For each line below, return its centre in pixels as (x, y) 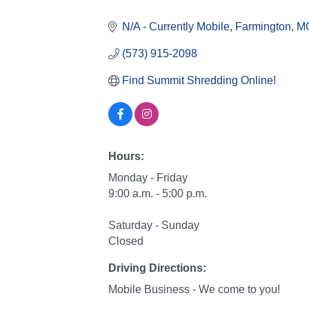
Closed (126, 241)
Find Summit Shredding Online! (199, 80)
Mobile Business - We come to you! (194, 289)
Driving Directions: (157, 268)
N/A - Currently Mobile (176, 27)
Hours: (126, 156)
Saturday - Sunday (154, 225)
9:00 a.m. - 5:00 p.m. (158, 193)
